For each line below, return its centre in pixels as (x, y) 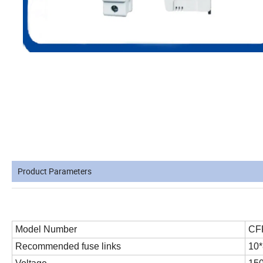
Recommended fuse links (68, 247)
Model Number (46, 230)
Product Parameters (55, 171)
